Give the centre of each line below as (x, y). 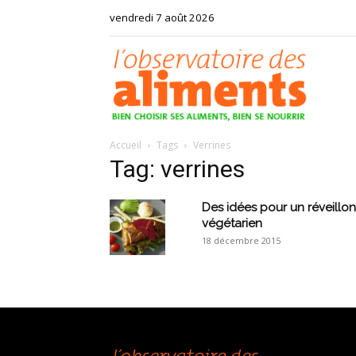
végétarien (232, 223)
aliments (330, 246)
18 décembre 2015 (241, 240)
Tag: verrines (177, 169)
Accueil (126, 145)
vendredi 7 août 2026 (162, 17)
